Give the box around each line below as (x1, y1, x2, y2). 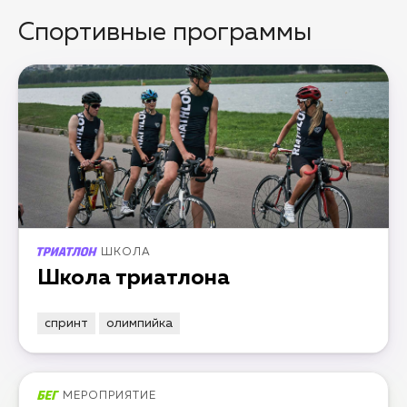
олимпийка (106, 317, 173, 330)
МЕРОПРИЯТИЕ (63, 391, 157, 402)
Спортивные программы (18, 20, 312, 45)
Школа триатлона (37, 267, 230, 289)
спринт (45, 317, 88, 330)
